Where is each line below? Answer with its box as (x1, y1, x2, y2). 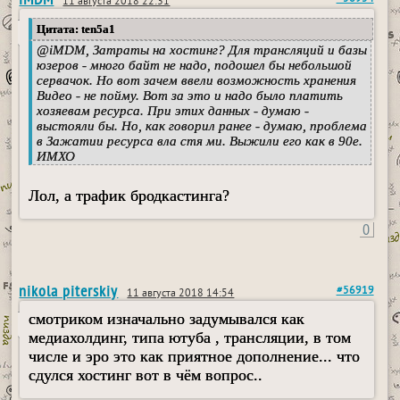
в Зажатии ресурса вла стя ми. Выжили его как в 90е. (37, 134, 363, 149)
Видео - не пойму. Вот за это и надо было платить (37, 88, 344, 104)
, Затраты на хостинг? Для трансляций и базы (86, 43, 368, 58)
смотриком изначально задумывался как (29, 310, 305, 329)
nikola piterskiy (19, 280, 119, 302)
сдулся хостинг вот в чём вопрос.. (29, 366, 263, 385)
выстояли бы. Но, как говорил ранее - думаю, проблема (37, 119, 368, 134)
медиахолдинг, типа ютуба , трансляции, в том (29, 329, 352, 347)
